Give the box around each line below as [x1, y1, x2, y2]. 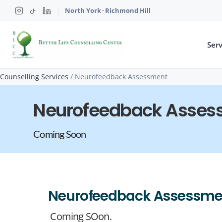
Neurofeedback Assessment [75, 72, 167, 81]
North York [65, 5, 101, 15]
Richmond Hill [105, 5, 151, 15]
